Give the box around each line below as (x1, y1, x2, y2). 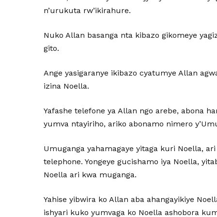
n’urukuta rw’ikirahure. (44, 6, 131, 15)
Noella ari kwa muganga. (44, 170, 137, 179)
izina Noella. (44, 81, 90, 91)
